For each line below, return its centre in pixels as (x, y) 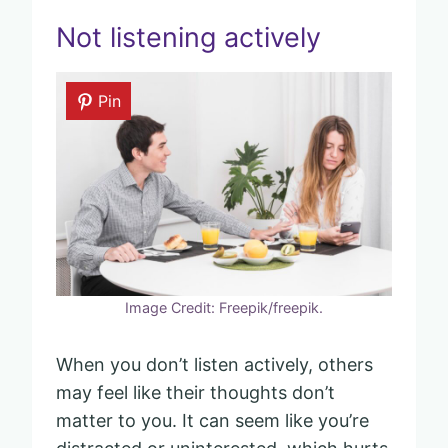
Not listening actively (188, 38)
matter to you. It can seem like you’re (212, 420)
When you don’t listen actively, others (214, 364)
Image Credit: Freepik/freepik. (224, 307)
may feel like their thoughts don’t (195, 392)
